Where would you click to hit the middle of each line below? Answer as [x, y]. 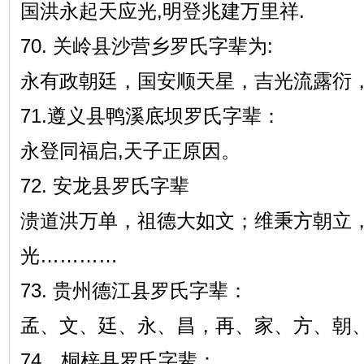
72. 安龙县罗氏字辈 [104, 186]
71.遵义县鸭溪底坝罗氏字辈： [150, 116]
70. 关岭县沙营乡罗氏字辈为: [146, 46]
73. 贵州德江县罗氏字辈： [134, 290]
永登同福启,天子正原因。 [130, 151]
